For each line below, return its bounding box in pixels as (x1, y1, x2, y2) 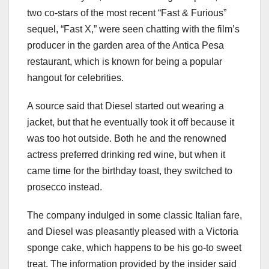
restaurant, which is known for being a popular (27, 56, 222, 67)
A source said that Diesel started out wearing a (27, 100, 224, 111)
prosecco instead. (27, 181, 102, 192)
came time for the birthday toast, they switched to (27, 165, 232, 176)
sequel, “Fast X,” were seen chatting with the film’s (27, 23, 240, 34)
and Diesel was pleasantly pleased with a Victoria (27, 226, 238, 237)
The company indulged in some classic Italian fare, (27, 210, 242, 220)
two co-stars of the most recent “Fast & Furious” (27, 7, 226, 18)
